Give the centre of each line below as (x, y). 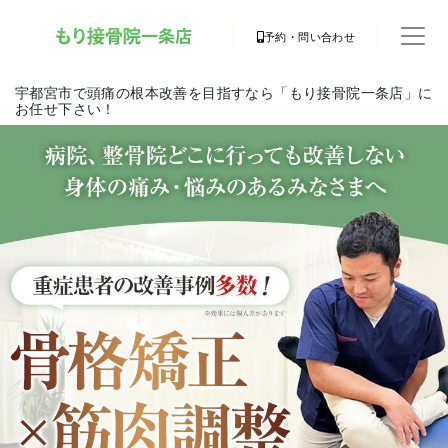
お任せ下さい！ (65, 109)
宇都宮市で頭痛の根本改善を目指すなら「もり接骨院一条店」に (224, 93)
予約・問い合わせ (310, 37)
